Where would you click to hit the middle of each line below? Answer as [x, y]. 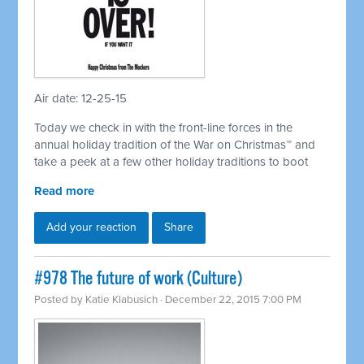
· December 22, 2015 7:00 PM [230, 300]
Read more [65, 191]
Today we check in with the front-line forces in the [164, 128]
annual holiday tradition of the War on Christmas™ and [175, 145]
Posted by [60, 300]
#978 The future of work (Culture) [139, 279]
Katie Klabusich [122, 300]
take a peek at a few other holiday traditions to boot [171, 162]
